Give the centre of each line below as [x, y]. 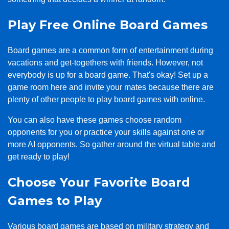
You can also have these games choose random [95, 120]
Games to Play [55, 200]
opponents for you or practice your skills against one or [106, 132]
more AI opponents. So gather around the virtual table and [112, 144]
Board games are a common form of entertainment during [110, 50]
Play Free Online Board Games [108, 25]
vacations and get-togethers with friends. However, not [105, 62]
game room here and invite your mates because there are [111, 87]
